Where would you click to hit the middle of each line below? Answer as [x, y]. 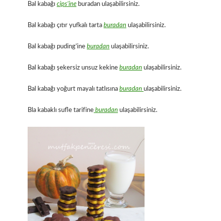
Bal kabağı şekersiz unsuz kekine [74, 68]
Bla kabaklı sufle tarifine [61, 110]
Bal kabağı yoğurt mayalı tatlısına [74, 89]
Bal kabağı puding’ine [57, 46]
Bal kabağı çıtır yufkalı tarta [66, 25]
